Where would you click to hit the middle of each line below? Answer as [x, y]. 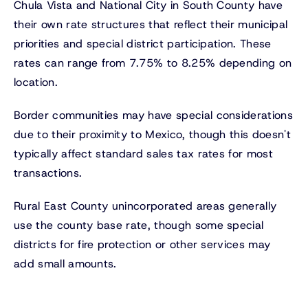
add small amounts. [65, 264]
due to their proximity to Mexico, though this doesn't [152, 135]
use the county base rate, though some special [139, 225]
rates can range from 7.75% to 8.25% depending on [153, 63]
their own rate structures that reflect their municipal [151, 25]
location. [36, 82]
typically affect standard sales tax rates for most [144, 154]
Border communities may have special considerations [154, 115]
